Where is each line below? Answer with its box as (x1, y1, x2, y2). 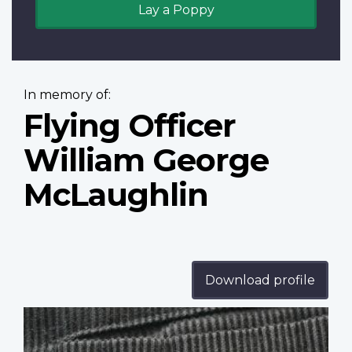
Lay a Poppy (137, 2, 214, 18)
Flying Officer (24, 106, 236, 145)
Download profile (205, 273, 315, 288)
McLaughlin (24, 175, 208, 214)
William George (24, 141, 269, 180)
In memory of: (24, 87, 111, 103)
